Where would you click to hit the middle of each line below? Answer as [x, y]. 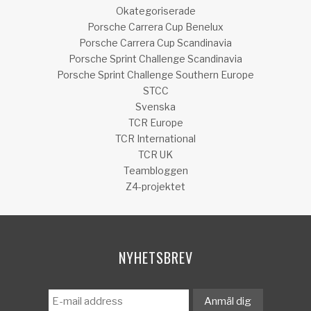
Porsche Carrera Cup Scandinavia [155, 43]
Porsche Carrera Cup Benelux [155, 27]
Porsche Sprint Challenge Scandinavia [155, 59]
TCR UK [155, 155]
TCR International [155, 139]
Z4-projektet [155, 187]
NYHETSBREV [155, 258]
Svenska [155, 107]
